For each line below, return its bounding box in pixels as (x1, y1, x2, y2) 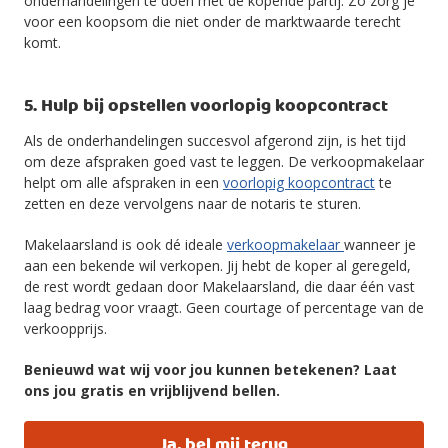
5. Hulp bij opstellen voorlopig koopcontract (24, 92, 388, 121)
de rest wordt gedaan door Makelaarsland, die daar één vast (24, 277, 415, 296)
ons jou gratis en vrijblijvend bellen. (24, 381, 280, 400)
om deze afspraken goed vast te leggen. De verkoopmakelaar (24, 152, 424, 171)
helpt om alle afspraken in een (24, 173, 223, 192)
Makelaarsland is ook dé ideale (24, 235, 227, 254)
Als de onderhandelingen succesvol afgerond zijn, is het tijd (24, 131, 406, 150)
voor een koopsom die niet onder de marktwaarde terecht (24, 12, 401, 31)
